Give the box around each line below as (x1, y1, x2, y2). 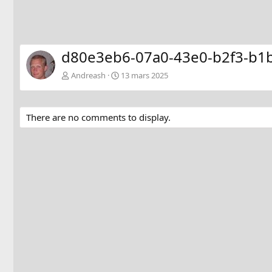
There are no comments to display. (26, 111, 171, 124)
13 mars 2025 (121, 70, 168, 81)
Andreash (71, 70, 106, 81)
